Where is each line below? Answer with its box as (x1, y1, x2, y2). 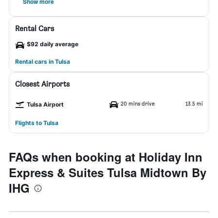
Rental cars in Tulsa (15, 58, 70, 65)
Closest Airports (15, 79, 70, 89)
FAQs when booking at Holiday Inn (9, 148, 202, 165)
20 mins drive (121, 100, 155, 107)
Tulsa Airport (27, 101, 64, 108)
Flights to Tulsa (15, 119, 58, 127)
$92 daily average (27, 40, 78, 48)
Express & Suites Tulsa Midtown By (9, 164, 206, 181)
